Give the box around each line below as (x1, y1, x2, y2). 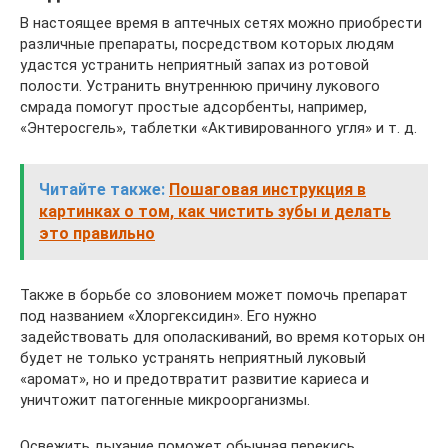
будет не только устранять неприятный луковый (20, 348, 366, 367)
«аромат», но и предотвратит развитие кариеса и (20, 369, 369, 388)
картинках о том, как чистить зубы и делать (39, 201, 391, 221)
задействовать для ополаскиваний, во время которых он (20, 327, 425, 346)
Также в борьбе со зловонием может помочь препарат (20, 285, 408, 304)
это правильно (39, 223, 155, 243)
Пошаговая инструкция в (169, 179, 366, 199)
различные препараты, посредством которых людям (20, 34, 394, 53)
